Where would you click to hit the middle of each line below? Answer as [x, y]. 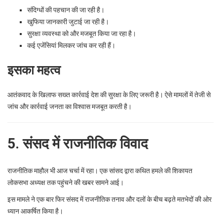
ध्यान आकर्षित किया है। [35, 211]
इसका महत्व [34, 70]
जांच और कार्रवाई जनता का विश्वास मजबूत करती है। [70, 106]
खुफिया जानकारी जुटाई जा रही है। [68, 21]
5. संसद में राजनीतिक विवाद [78, 143]
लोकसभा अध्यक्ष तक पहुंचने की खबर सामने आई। [66, 182]
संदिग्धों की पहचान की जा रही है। [66, 10]
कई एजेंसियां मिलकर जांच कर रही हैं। [71, 45]
